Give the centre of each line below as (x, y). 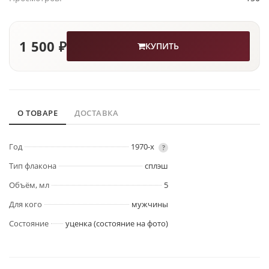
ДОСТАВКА (96, 113)
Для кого (26, 204)
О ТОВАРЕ (38, 113)
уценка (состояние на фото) (117, 224)
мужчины (150, 204)
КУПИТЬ (162, 46)
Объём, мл (29, 185)
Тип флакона (33, 166)
